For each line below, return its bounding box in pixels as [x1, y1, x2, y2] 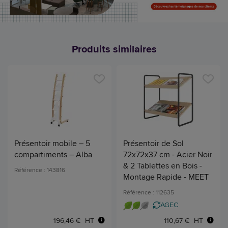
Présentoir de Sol [123, 137, 184, 150]
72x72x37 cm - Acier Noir [123, 149, 212, 161]
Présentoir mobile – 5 [14, 137, 90, 150]
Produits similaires [71, 41, 157, 57]
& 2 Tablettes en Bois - [123, 160, 202, 172]
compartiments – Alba [14, 149, 92, 161]
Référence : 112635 [123, 188, 174, 197]
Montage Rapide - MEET [123, 171, 209, 183]
